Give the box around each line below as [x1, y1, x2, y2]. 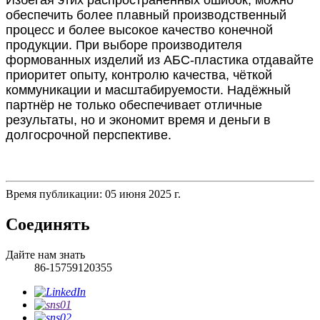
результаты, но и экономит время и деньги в [6, 112, 271, 127]
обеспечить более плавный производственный [6, 7, 286, 22]
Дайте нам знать [6, 248, 85, 261]
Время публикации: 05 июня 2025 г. [6, 187, 181, 200]
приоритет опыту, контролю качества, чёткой [6, 67, 272, 82]
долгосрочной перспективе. [6, 127, 171, 142]
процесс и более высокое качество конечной [6, 22, 273, 37]
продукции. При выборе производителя [6, 37, 242, 52]
